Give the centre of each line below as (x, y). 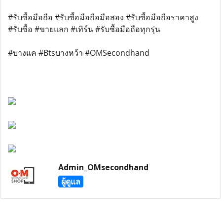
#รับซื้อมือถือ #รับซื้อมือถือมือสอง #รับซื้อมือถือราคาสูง (103, 17)
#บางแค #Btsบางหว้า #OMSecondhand (79, 53)
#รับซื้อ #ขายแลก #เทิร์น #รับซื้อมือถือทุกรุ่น (84, 29)
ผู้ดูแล (71, 182)
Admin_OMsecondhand (103, 167)
